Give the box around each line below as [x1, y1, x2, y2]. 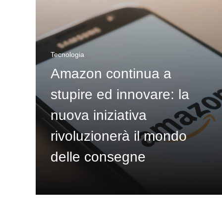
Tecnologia [51, 51, 84, 58]
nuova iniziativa [51, 108, 147, 123]
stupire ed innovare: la [51, 87, 189, 102]
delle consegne [51, 149, 146, 165]
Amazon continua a [51, 66, 171, 81]
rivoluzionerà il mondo [51, 128, 187, 144]
